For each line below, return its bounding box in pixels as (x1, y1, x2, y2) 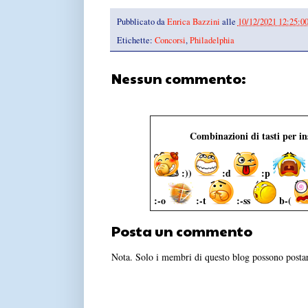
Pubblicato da (116, 15, 167, 27)
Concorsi (154, 34, 186, 46)
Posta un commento (111, 221, 252, 241)
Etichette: (116, 34, 155, 46)
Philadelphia (189, 34, 234, 46)
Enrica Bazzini (166, 15, 220, 27)
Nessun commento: (111, 68, 246, 88)
